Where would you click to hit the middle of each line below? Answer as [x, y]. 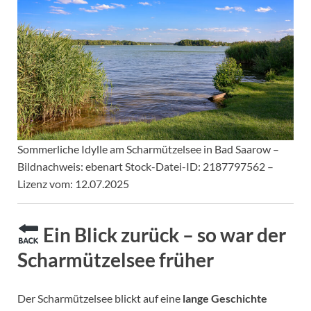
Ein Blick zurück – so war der [162, 234]
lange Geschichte [225, 298]
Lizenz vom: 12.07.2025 [73, 184]
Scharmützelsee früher [116, 259]
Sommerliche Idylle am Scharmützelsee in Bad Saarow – [148, 149]
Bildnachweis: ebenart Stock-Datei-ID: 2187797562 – [145, 167]
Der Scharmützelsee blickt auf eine [100, 298]
